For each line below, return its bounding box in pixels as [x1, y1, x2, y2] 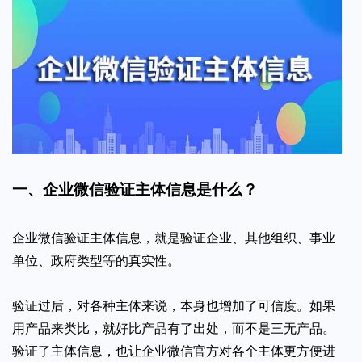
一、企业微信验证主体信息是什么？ [12, 179, 258, 199]
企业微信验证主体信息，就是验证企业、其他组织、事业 [12, 229, 335, 246]
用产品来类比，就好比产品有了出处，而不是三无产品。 [12, 319, 335, 336]
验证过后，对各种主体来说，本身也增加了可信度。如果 [12, 297, 335, 314]
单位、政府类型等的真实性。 [12, 251, 180, 268]
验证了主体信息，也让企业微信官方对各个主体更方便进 [12, 342, 335, 359]
